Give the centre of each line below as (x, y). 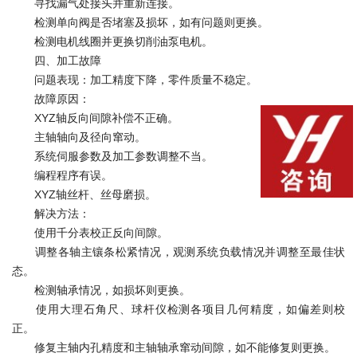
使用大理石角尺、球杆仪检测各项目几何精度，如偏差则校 (178, 309)
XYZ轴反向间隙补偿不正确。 (95, 118)
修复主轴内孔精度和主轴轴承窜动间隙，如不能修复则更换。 (174, 347)
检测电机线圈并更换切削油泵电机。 (112, 41)
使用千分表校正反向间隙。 (90, 232)
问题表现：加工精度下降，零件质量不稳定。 (135, 79)
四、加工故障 (57, 60)
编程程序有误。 (62, 175)
